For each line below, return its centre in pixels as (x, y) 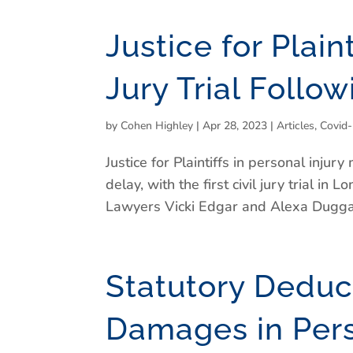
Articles (296, 126)
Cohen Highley (157, 126)
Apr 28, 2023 (235, 126)
